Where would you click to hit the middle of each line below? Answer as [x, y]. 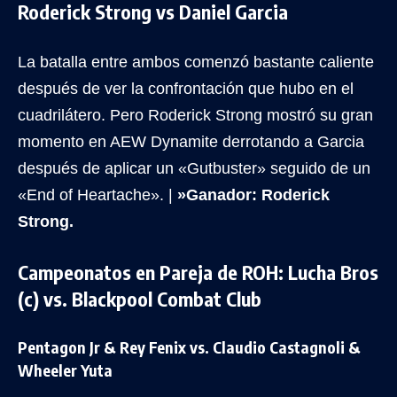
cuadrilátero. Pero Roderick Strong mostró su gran [195, 115]
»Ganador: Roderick [253, 195]
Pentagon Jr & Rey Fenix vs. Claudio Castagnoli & [189, 346]
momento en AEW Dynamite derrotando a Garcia [191, 141]
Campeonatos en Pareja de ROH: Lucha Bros [198, 272]
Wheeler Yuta [65, 370]
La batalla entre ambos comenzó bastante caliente [196, 62]
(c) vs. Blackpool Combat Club [140, 298]
